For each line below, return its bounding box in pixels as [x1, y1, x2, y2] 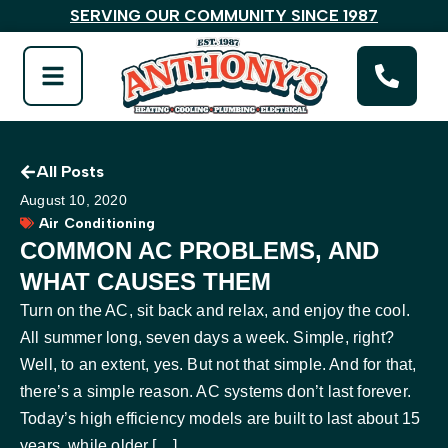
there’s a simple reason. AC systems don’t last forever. [20, 382, 411, 400]
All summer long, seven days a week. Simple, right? [20, 328, 394, 346]
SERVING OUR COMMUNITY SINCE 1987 [70, 6, 378, 25]
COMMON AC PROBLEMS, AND [20, 236, 379, 264]
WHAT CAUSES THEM [20, 267, 271, 295]
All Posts [36, 161, 104, 181]
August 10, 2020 [20, 191, 127, 208]
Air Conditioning [39, 214, 155, 232]
